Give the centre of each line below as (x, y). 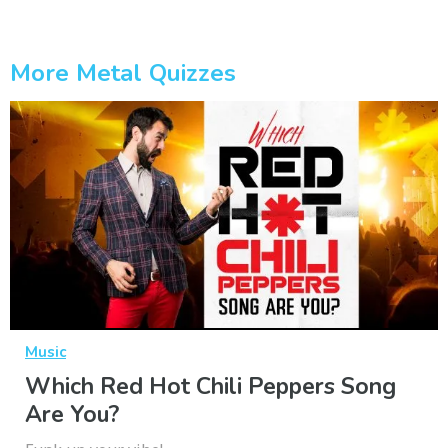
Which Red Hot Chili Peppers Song (210, 387)
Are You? (72, 415)
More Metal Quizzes (123, 73)
